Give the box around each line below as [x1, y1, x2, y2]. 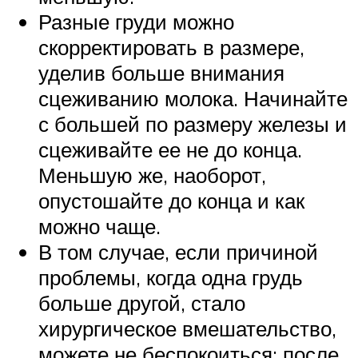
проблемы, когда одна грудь [38, 264, 303, 290]
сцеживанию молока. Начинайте [38, 85, 348, 111]
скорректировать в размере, [38, 34, 304, 60]
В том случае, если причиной [38, 238, 318, 265]
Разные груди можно [38, 8, 234, 34]
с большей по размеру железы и [38, 110, 347, 137]
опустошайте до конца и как [38, 187, 304, 213]
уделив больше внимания [38, 59, 284, 86]
